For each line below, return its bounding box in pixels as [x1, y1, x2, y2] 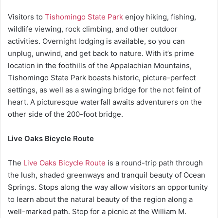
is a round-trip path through [106, 158, 203, 167]
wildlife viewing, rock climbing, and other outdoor [8, 24, 178, 34]
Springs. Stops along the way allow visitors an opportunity [8, 182, 208, 192]
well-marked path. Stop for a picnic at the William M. [8, 207, 186, 216]
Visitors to [8, 12, 45, 21]
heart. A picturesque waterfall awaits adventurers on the [8, 97, 202, 107]
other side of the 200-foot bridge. [8, 109, 123, 119]
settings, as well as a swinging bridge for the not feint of [8, 85, 200, 94]
